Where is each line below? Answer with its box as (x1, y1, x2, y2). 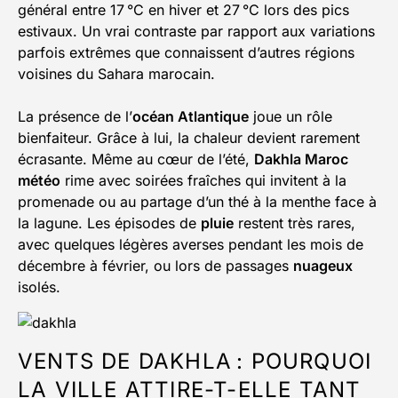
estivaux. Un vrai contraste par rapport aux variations (18, 22, 375, 41)
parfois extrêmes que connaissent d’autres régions (18, 44, 354, 62)
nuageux (293, 257, 353, 275)
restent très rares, (234, 214, 355, 233)
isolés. (18, 278, 60, 297)
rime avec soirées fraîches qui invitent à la (60, 171, 346, 190)
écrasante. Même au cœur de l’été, (18, 150, 254, 169)
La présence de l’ (18, 107, 132, 126)
